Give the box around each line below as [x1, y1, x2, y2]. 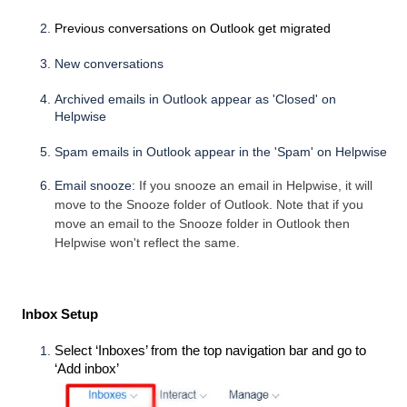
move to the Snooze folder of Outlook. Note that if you [55, 197, 363, 212]
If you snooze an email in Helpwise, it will [139, 178, 372, 193]
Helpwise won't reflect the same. [55, 235, 240, 250]
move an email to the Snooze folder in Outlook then [55, 216, 350, 231]
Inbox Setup [18, 307, 98, 322]
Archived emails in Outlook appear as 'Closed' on [55, 92, 336, 106]
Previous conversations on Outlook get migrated [55, 21, 331, 35]
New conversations [55, 56, 164, 71]
